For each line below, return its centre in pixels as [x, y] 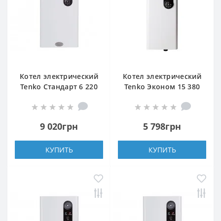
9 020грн [59, 127]
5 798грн [162, 127]
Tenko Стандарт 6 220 [59, 87]
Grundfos [59, 97]
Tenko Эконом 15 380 [162, 87]
